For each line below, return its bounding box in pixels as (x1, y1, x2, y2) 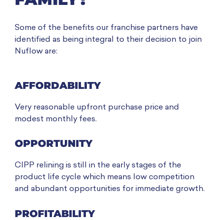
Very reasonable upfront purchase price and (15, 104, 179, 112)
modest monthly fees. (15, 115, 97, 124)
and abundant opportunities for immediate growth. (15, 185, 205, 193)
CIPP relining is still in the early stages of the (15, 162, 181, 170)
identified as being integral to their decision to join (15, 35, 202, 44)
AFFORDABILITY (15, 80, 101, 92)
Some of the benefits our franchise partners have (15, 24, 198, 32)
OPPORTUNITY (15, 137, 92, 150)
